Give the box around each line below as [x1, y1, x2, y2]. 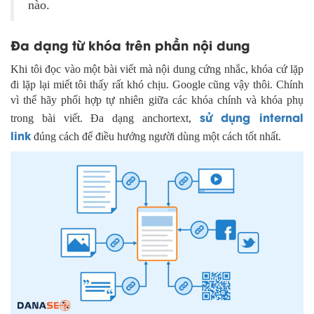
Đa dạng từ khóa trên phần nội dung [11, 34, 250, 54]
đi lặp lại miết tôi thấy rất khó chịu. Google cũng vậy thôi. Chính [11, 78, 303, 90]
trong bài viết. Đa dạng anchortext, [11, 111, 200, 124]
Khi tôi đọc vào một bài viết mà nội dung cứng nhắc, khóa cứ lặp [11, 62, 303, 75]
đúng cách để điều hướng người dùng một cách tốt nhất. [31, 130, 281, 142]
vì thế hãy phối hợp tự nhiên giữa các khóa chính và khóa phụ [11, 93, 303, 106]
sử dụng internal [199, 108, 303, 125]
